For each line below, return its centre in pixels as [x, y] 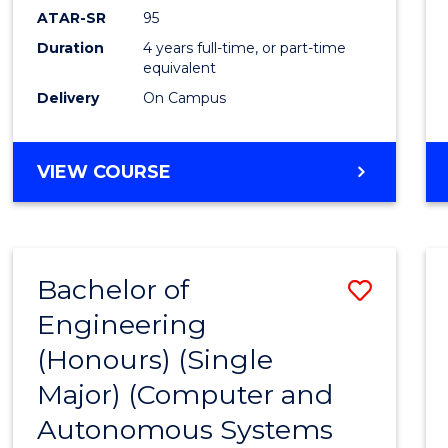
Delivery [68, 97]
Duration [71, 47]
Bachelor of [113, 289]
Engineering [122, 324]
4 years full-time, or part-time [245, 47]
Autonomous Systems [185, 429]
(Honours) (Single [155, 359]
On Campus [185, 97]
